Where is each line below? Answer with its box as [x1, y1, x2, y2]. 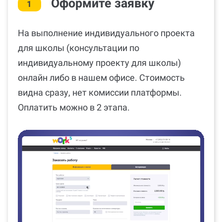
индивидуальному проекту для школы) [18, 57, 181, 68]
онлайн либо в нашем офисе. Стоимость [18, 72, 185, 83]
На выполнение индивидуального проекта [18, 27, 195, 38]
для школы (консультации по [18, 42, 139, 53]
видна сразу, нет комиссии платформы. [18, 87, 182, 98]
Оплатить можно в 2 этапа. [18, 102, 130, 112]
